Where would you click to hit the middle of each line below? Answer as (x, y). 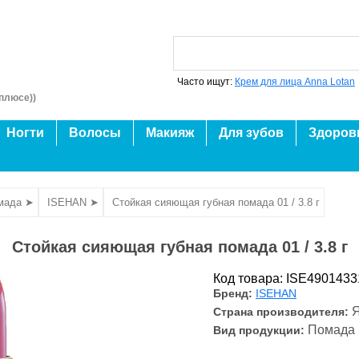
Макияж (170, 133)
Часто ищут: (206, 82)
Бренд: (234, 293)
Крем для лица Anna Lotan (295, 82)
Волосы (95, 133)
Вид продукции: (259, 330)
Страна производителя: (282, 312)
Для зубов (251, 133)
